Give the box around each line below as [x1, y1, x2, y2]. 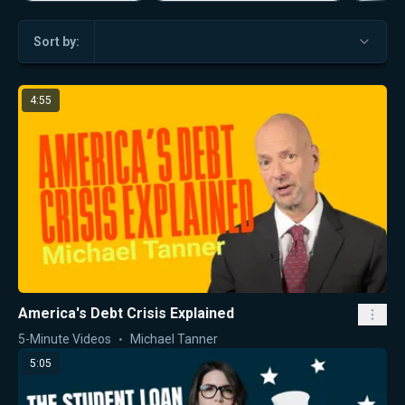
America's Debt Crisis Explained [18, 304, 234, 322]
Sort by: [33, 33, 80, 49]
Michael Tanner [130, 331, 218, 346]
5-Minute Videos [18, 331, 111, 346]
